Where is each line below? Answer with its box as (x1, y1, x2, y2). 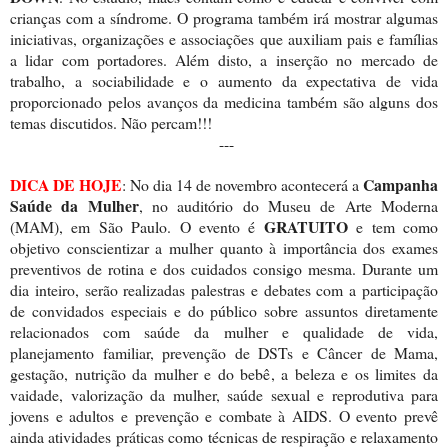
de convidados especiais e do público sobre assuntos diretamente (10, 299, 438, 321)
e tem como (347, 215, 439, 237)
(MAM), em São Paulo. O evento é (10, 215, 264, 237)
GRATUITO (263, 214, 348, 238)
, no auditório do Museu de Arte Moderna (138, 194, 439, 216)
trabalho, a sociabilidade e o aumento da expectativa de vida (10, 69, 438, 91)
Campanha (363, 172, 438, 196)
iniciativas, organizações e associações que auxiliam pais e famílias (10, 27, 438, 49)
